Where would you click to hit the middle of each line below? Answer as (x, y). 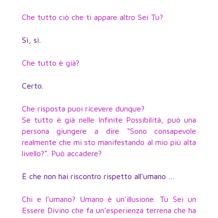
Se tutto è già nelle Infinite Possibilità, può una (109, 119)
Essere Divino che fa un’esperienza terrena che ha (109, 210)
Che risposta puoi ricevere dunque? (83, 108)
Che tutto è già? (50, 63)
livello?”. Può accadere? (62, 153)
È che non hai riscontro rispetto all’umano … (98, 176)
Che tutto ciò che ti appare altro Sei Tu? (92, 17)
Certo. (32, 85)
